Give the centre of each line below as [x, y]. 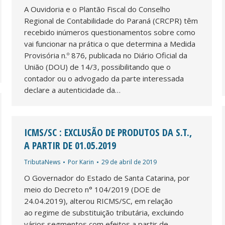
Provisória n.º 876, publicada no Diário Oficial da [106, 55]
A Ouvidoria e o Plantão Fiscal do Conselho [97, 9]
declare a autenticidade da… [72, 90]
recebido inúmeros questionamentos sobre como [110, 32]
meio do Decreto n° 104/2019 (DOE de [92, 189]
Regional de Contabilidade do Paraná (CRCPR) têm [111, 20]
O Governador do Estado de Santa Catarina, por [107, 178]
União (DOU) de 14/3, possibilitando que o [97, 67]
